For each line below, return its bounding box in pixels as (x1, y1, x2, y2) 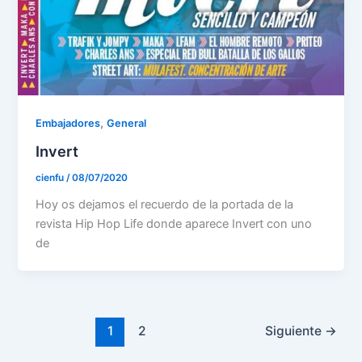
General (107, 116, 147, 129)
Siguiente (264, 323, 325, 339)
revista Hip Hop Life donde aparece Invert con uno (36, 216, 313, 231)
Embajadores (36, 116, 101, 129)
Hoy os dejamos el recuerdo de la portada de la (36, 196, 294, 212)
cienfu (36, 171, 67, 183)
